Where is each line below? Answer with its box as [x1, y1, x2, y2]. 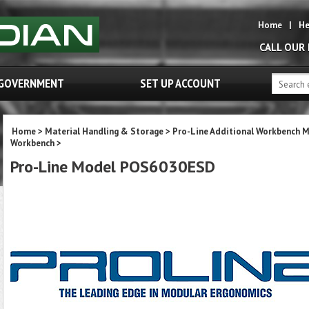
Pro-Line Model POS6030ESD [10, 156, 215, 177]
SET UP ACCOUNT [140, 75, 221, 91]
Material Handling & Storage [45, 126, 163, 137]
